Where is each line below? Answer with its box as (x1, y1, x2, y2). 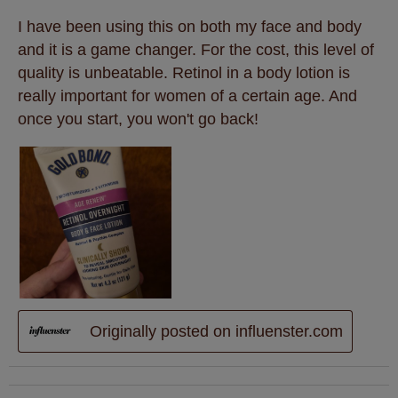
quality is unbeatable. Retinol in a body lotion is (18, 63, 350, 82)
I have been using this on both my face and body (18, 17, 362, 36)
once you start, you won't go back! (18, 109, 259, 128)
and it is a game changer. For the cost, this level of (18, 40, 374, 59)
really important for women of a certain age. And (18, 86, 357, 105)
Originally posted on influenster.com (90, 322, 343, 340)
